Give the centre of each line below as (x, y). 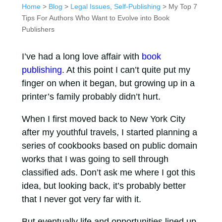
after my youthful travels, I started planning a (109, 132)
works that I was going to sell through (95, 159)
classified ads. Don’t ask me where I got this (108, 172)
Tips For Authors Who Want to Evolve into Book (95, 18)
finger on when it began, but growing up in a (108, 83)
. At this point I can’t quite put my (126, 70)
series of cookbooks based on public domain (109, 146)
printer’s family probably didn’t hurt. (91, 97)
